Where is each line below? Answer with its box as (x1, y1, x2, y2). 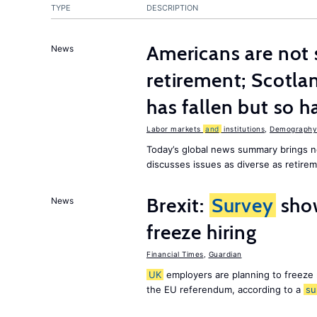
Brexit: (146, 193, 209, 217)
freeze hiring (146, 220, 257, 244)
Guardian (208, 250, 242, 258)
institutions (221, 125, 265, 133)
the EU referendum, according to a (146, 284, 304, 295)
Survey (211, 193, 274, 217)
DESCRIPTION (146, 3, 198, 13)
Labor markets (146, 125, 203, 133)
